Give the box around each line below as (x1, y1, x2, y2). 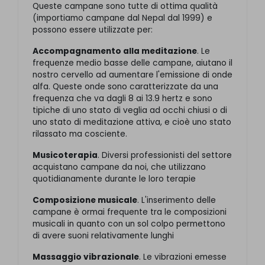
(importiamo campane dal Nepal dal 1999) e (33, 12, 212, 24)
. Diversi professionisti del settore (98, 149, 232, 161)
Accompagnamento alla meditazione (33, 45, 197, 57)
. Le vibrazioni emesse (139, 251, 227, 263)
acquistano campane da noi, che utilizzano (33, 161, 206, 173)
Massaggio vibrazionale (33, 251, 139, 263)
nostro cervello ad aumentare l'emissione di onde (33, 69, 232, 80)
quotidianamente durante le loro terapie (33, 173, 196, 185)
